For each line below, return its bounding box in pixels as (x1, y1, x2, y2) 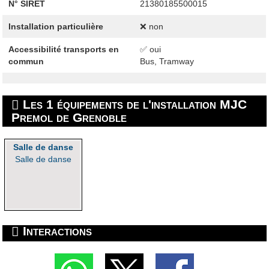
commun (8, 56, 44, 66)
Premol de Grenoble (11, 110, 127, 124)
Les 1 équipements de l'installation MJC (19, 97, 247, 111)
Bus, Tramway (139, 56, 194, 66)
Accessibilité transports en (8, 44, 119, 54)
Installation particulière (8, 21, 103, 31)
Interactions (19, 224, 92, 238)
